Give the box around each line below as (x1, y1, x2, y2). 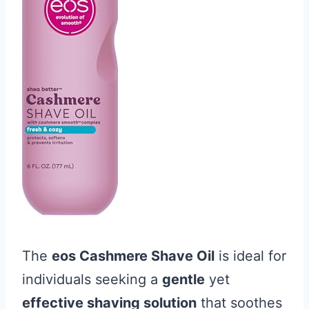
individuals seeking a (22, 271, 162, 288)
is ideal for (215, 248, 286, 264)
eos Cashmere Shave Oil (52, 248, 215, 264)
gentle (162, 271, 205, 288)
